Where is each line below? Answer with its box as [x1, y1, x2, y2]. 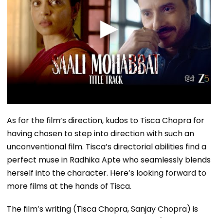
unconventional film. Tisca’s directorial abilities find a [7, 141, 206, 152]
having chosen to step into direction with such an [7, 127, 194, 139]
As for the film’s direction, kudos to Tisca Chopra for [7, 114, 204, 126]
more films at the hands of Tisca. [7, 180, 131, 192]
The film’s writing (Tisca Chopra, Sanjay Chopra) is [7, 203, 198, 215]
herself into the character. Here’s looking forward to [7, 167, 206, 179]
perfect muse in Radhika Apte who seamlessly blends [7, 154, 211, 165]
